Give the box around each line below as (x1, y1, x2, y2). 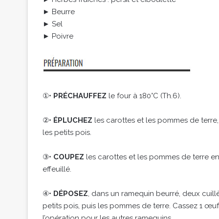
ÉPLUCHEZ (53, 116, 92, 125)
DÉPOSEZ (53, 189, 88, 198)
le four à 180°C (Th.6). (107, 91, 181, 101)
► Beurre (43, 7, 75, 17)
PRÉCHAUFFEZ (53, 91, 107, 101)
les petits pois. (43, 128, 91, 137)
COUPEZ (53, 153, 84, 162)
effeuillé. (43, 165, 71, 174)
